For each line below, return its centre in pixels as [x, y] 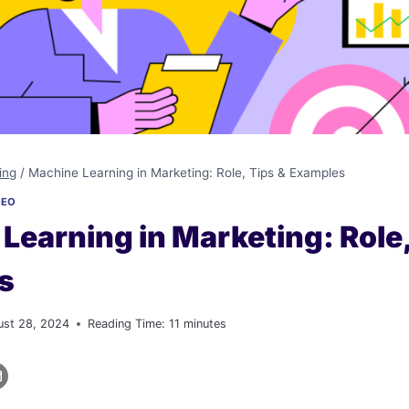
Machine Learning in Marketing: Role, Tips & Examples [187, 172]
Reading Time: [127, 323]
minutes [205, 323]
